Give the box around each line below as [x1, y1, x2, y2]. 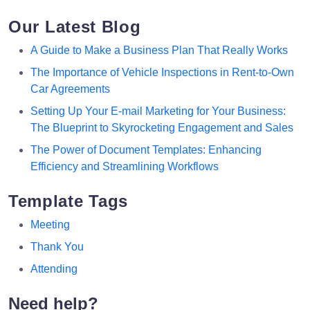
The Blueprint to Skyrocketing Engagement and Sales [30, 121, 293, 134]
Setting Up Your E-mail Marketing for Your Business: [30, 104, 286, 117]
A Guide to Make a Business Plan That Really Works [30, 44, 288, 56]
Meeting [30, 218, 70, 230]
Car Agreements [30, 82, 110, 95]
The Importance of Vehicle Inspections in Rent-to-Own [30, 66, 294, 78]
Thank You [30, 240, 84, 253]
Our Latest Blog [8, 17, 141, 36]
